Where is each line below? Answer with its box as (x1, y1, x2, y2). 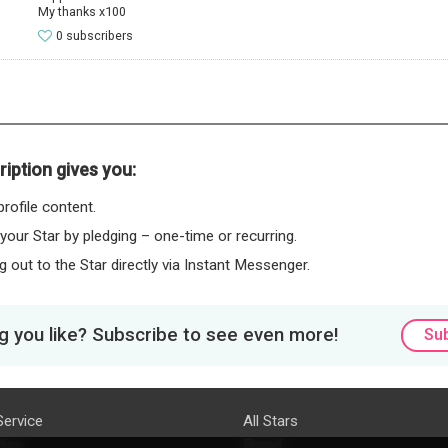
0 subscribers (56, 27, 134, 43)
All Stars (242, 411, 298, 430)
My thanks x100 (37, 3, 126, 19)
